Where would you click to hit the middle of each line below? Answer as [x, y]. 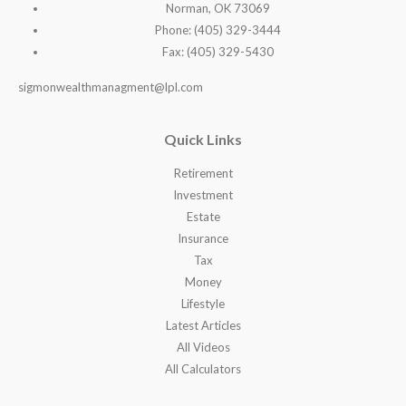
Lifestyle [203, 304]
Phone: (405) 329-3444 [217, 30]
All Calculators [203, 369]
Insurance [203, 239]
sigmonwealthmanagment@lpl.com [111, 87]
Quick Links [203, 140]
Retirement [203, 174]
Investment [203, 195]
